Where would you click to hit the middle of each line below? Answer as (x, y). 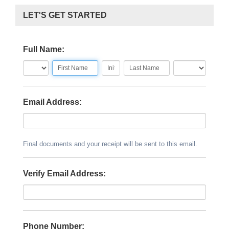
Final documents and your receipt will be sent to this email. (110, 144)
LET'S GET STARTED (65, 15)
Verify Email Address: (64, 174)
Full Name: (44, 50)
